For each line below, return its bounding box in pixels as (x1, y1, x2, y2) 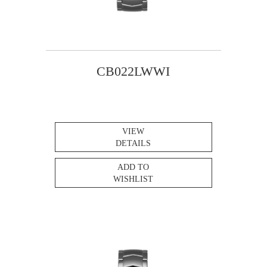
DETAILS (116, 139, 151, 148)
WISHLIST (113, 175, 154, 184)
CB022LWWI (97, 64, 170, 79)
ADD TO (117, 163, 150, 172)
